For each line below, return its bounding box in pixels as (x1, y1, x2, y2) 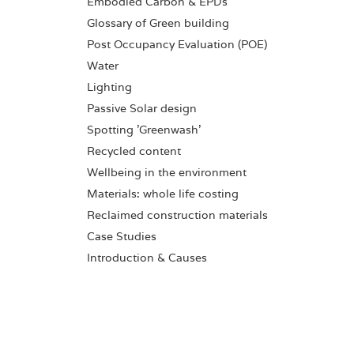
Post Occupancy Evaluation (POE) (87, 37, 267, 51)
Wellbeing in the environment (87, 165, 247, 179)
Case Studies (87, 229, 156, 243)
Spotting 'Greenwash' (87, 122, 201, 137)
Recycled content (87, 144, 181, 158)
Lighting (87, 80, 132, 94)
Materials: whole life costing (87, 186, 239, 201)
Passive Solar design (87, 101, 197, 115)
